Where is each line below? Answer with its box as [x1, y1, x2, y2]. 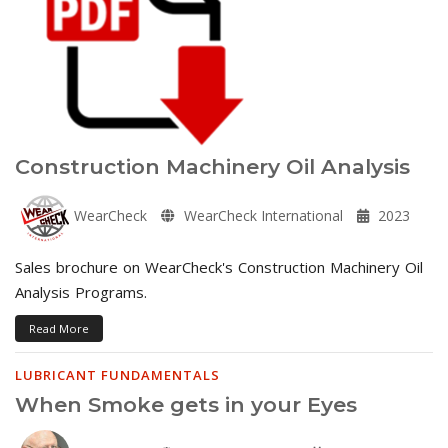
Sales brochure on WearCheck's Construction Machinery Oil [15, 256, 423, 277]
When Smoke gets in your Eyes [15, 391, 357, 417]
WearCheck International [180, 205, 343, 225]
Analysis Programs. [15, 281, 147, 302]
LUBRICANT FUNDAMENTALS [15, 365, 220, 384]
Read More [29, 320, 89, 336]
